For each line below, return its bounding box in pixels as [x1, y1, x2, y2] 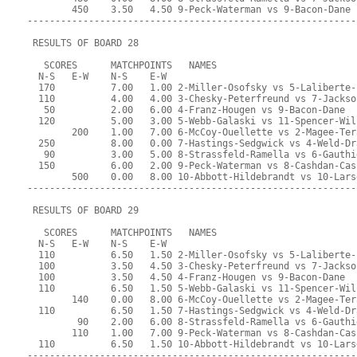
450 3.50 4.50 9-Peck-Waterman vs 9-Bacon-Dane [27, 4, 351, 16]
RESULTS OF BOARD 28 [27, 37, 139, 49]
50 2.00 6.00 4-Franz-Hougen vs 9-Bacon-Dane [27, 104, 346, 116]
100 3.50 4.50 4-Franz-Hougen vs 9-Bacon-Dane [27, 272, 346, 284]
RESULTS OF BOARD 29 [27, 205, 139, 217]
